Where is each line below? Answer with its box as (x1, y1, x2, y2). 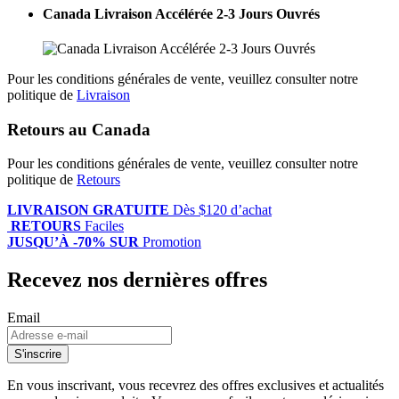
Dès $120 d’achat (173, 202, 272, 218)
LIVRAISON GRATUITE (7, 202, 169, 218)
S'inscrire (14, 347, 61, 362)
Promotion (142, 234, 201, 250)
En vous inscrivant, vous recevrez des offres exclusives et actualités (7, 378, 384, 394)
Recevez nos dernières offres (7, 268, 267, 292)
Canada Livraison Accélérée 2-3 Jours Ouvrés (43, 5, 320, 21)
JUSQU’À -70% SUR (7, 234, 142, 250)
